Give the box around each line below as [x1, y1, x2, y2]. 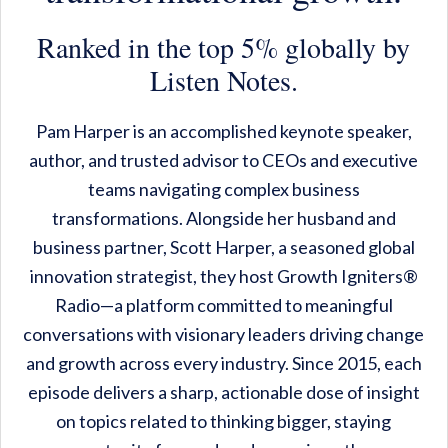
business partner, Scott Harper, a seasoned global [32, 236, 415, 259]
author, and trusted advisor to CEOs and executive [29, 149, 419, 172]
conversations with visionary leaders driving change [23, 323, 425, 346]
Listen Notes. [149, 61, 298, 100]
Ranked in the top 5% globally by [37, 28, 411, 67]
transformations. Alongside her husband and [51, 207, 396, 230]
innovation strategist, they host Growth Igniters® [29, 265, 418, 288]
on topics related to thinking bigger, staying [56, 410, 392, 433]
